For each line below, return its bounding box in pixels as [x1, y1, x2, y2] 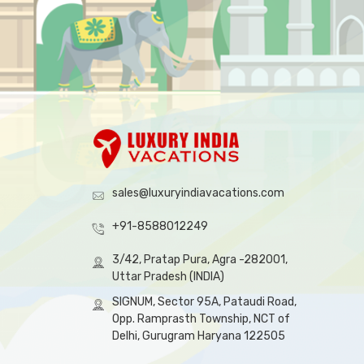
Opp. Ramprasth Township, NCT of [112, 312, 290, 326]
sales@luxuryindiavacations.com [112, 186, 284, 200]
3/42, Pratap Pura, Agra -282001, [112, 253, 288, 266]
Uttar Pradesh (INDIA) [112, 270, 224, 284]
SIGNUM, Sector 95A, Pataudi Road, [112, 295, 297, 309]
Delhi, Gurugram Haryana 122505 [112, 329, 285, 343]
